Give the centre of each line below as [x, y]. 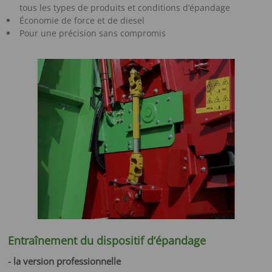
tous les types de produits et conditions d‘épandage [124, 8]
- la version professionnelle [65, 261]
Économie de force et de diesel [82, 21]
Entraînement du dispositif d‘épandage [107, 240]
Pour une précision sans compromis [92, 33]
